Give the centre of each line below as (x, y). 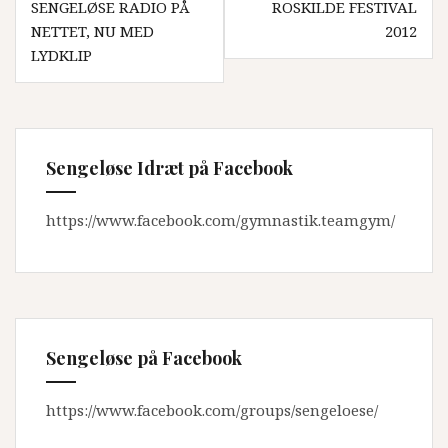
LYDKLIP (61, 55)
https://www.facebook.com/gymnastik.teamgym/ (220, 220)
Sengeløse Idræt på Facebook (169, 168)
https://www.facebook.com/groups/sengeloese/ (212, 410)
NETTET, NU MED (92, 31)
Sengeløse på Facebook (144, 358)
